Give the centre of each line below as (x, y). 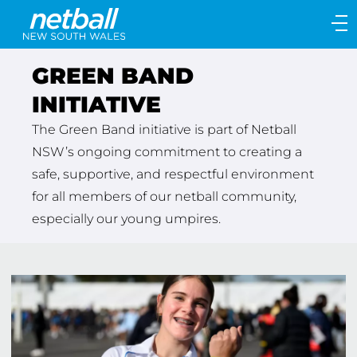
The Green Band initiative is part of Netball (164, 129)
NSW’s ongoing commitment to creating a (167, 152)
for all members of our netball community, (164, 196)
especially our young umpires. (126, 219)
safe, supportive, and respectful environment (173, 174)
